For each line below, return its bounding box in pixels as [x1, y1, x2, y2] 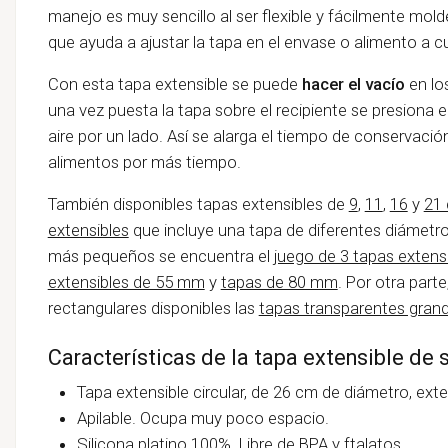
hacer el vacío [301, 73, 405, 94]
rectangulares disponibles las [47, 297, 255, 318]
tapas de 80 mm [220, 271, 338, 292]
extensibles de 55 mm [47, 271, 205, 292]
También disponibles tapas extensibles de [47, 193, 349, 214]
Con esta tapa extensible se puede [47, 73, 302, 94]
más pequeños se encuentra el [47, 245, 270, 266]
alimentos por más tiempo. [47, 151, 241, 172]
